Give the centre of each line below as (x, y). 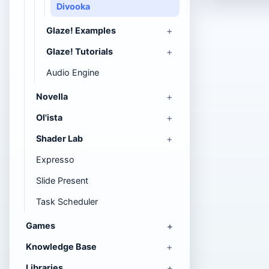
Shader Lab (59, 138)
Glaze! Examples (81, 30)
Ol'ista (49, 117)
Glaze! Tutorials (80, 51)
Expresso (55, 159)
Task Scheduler (67, 201)
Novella (52, 96)
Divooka (73, 6)
